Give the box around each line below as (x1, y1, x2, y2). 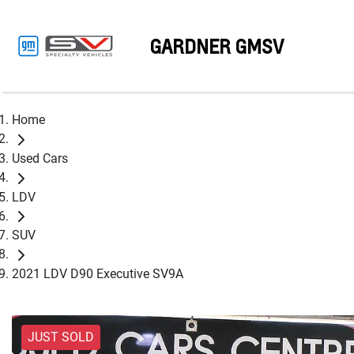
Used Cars (12, 150, 68, 166)
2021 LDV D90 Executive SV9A (12, 266, 183, 282)
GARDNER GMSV (149, 33, 284, 58)
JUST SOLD (28, 330, 94, 345)
